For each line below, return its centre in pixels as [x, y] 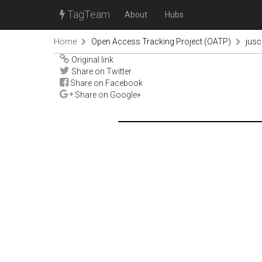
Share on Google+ [107, 95]
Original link [92, 60]
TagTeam [87, 14]
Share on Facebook [106, 83]
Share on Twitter [101, 71]
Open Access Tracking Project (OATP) [161, 42]
